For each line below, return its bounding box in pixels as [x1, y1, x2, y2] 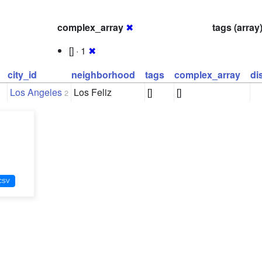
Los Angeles [10, 85, 62, 99]
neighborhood [71, 68, 135, 82]
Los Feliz [74, 85, 112, 99]
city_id [8, 68, 37, 82]
